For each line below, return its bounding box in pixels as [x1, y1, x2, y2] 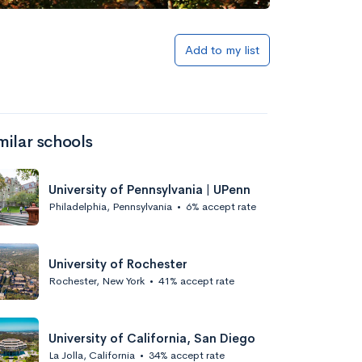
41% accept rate [158, 273, 234, 288]
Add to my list [185, 42, 259, 57]
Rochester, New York [48, 273, 145, 288]
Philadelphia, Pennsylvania [48, 199, 172, 213]
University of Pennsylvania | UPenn [48, 181, 250, 197]
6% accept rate [186, 199, 256, 213]
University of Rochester [48, 255, 187, 271]
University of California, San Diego [48, 330, 255, 346]
